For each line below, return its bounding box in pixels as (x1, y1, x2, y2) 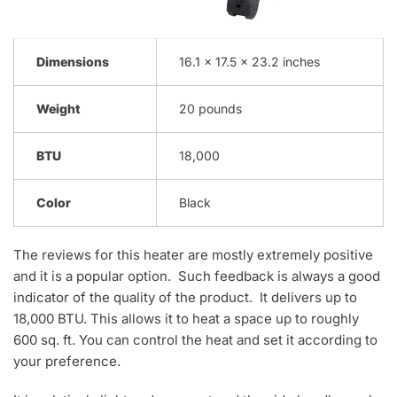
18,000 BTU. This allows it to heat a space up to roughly (13, 309, 359, 327)
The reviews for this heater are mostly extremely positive (13, 245, 373, 263)
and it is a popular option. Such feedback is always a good (13, 267, 380, 284)
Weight (36, 100, 81, 116)
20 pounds (179, 100, 242, 116)
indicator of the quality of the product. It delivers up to (13, 288, 357, 306)
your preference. (13, 352, 124, 370)
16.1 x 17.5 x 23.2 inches (179, 53, 320, 69)
